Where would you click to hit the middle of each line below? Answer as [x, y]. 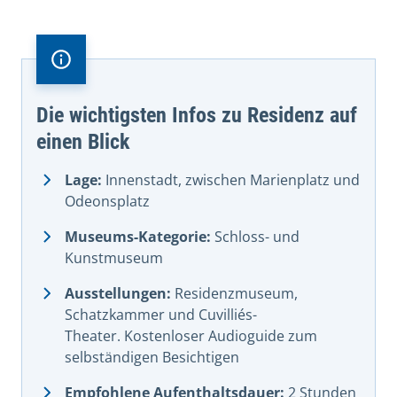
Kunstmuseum [114, 257]
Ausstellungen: [118, 293]
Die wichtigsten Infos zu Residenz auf [197, 115]
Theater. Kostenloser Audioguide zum [191, 335]
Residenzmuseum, [234, 293]
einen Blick [83, 141]
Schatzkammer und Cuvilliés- [161, 314]
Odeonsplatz [107, 201]
